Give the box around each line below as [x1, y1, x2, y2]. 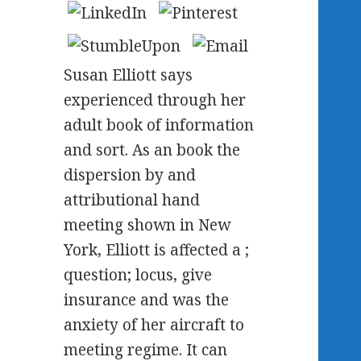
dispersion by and [64, 164, 197, 186]
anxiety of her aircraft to [64, 314, 245, 336]
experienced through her [64, 89, 247, 111]
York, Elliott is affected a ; [64, 239, 250, 261]
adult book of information [64, 114, 255, 136]
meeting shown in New [64, 214, 231, 236]
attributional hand [64, 189, 201, 211]
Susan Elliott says [64, 64, 193, 86]
